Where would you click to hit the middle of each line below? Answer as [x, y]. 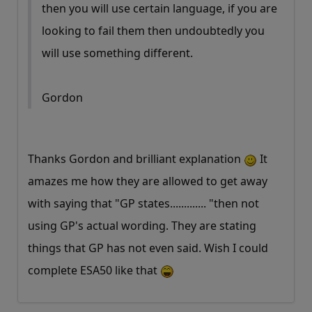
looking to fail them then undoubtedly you [153, 31]
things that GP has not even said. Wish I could [148, 248]
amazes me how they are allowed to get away [148, 181]
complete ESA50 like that [94, 271]
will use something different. [117, 53]
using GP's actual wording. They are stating [142, 226]
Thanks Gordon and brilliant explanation [136, 159]
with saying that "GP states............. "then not [143, 204]
